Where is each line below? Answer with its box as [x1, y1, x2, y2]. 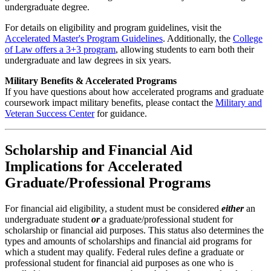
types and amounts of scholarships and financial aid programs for [5, 235, 252, 246]
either [221, 203, 244, 214]
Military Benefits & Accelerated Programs [5, 75, 177, 86]
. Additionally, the [163, 33, 233, 44]
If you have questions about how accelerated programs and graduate [5, 86, 264, 97]
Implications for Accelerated [5, 158, 182, 174]
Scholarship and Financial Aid [5, 142, 192, 158]
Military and [215, 97, 262, 108]
